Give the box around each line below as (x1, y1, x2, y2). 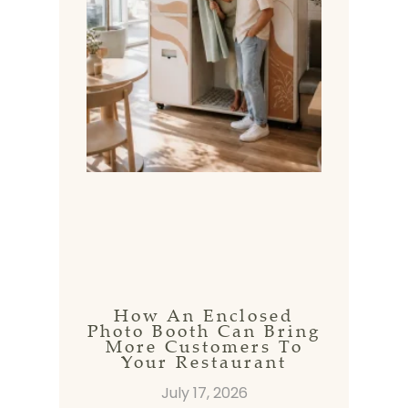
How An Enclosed (114, 303, 294, 328)
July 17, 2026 (160, 382, 248, 404)
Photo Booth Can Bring (87, 319, 321, 343)
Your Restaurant (121, 350, 287, 374)
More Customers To (105, 334, 303, 359)
